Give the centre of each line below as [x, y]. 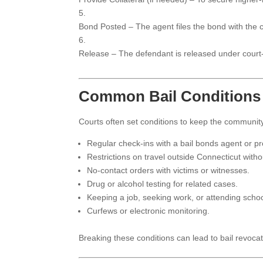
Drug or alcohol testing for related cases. [163, 183]
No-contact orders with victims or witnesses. [168, 170]
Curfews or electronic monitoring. [149, 210]
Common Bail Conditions [170, 96]
